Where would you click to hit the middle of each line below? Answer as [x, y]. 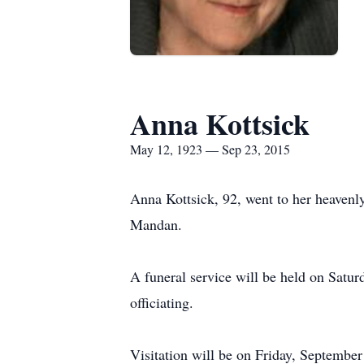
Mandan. [156, 224]
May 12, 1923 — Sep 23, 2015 [210, 149]
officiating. [162, 302]
